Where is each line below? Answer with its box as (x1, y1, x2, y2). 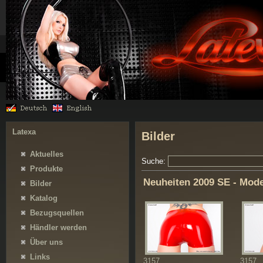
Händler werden (30, 222, 87, 232)
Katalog (30, 193, 58, 203)
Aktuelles (30, 149, 63, 159)
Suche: (141, 157, 168, 166)
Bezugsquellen (30, 208, 84, 217)
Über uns (30, 237, 63, 247)
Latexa (12, 127, 36, 136)
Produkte (30, 164, 63, 173)
